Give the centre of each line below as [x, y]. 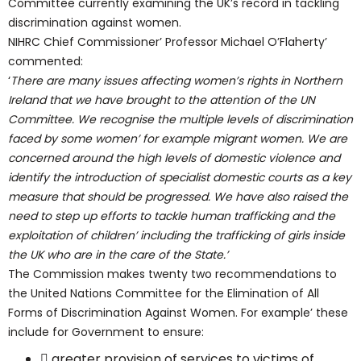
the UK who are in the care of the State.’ [118, 255]
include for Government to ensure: [106, 332]
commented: [46, 61]
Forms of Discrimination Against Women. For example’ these [178, 313]
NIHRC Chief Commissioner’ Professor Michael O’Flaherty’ [168, 42]
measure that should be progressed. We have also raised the [178, 197]
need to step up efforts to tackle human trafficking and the [172, 216]
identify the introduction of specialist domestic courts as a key [180, 177]
